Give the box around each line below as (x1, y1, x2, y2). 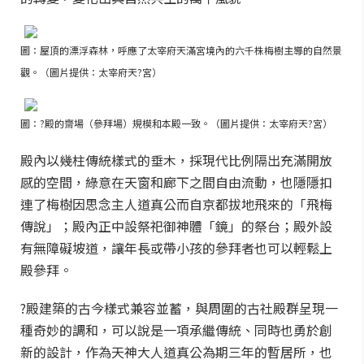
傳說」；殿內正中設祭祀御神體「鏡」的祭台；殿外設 (20, 216, 332, 236)
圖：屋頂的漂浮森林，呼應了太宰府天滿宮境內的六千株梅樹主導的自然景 (20, 43, 342, 57)
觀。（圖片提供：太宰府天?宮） (20, 65, 162, 79)
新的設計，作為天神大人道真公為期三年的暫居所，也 (20, 342, 332, 362)
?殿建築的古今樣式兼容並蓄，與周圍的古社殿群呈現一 (20, 298, 338, 318)
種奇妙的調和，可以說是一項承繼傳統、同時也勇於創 (20, 320, 332, 340)
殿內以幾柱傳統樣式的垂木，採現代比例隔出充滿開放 (20, 150, 332, 170)
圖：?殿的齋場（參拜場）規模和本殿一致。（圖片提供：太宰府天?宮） (20, 116, 332, 130)
